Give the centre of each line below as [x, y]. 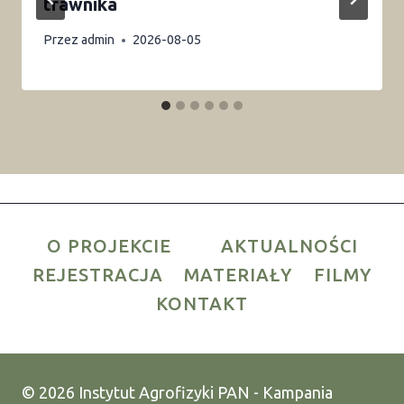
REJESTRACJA [97, 274]
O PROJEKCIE [109, 245]
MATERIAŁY [239, 274]
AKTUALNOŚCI [289, 245]
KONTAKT [202, 303]
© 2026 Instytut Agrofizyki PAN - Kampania [177, 393]
